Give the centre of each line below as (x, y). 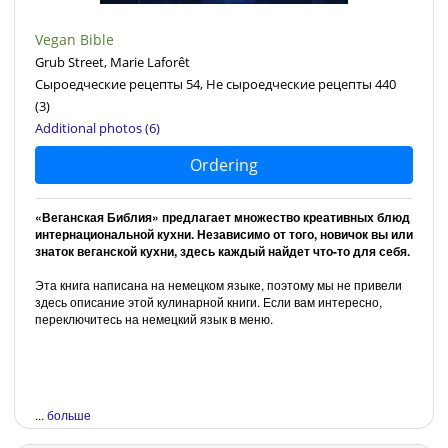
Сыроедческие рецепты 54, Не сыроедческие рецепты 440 (215, 83)
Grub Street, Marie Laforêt (112, 61)
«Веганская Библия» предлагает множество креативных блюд (222, 216)
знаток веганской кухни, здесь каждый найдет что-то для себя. (222, 250)
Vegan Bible (74, 39)
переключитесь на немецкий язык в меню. (154, 318)
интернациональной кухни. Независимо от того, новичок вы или (224, 233)
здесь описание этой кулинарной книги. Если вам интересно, (208, 301)
